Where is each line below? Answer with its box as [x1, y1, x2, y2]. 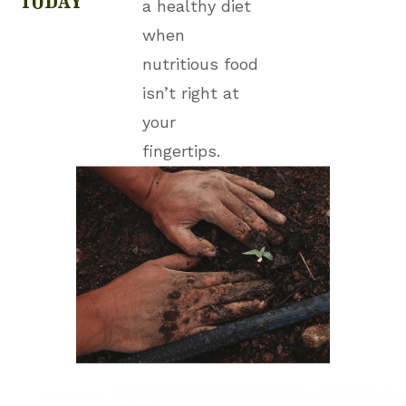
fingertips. [141, 141, 226, 160]
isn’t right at [141, 83, 239, 102]
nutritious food [141, 54, 258, 73]
